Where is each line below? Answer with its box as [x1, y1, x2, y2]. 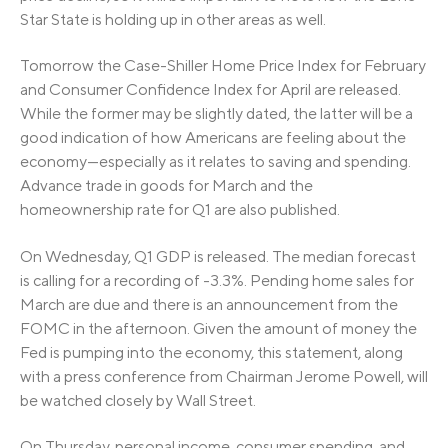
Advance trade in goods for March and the [20, 176, 313, 196]
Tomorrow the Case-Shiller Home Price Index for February [20, 56, 426, 76]
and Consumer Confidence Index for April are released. [20, 80, 401, 100]
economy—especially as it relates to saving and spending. [20, 152, 411, 172]
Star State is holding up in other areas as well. [20, 9, 326, 29]
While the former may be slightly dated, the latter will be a [20, 104, 413, 124]
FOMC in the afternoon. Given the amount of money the [20, 318, 417, 338]
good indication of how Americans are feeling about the [20, 128, 406, 148]
